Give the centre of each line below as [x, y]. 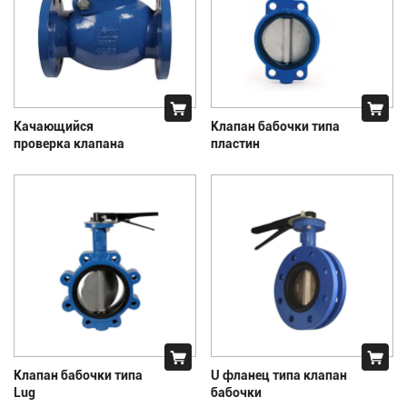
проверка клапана [69, 143]
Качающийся [54, 125]
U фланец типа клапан [279, 374]
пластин [235, 143]
